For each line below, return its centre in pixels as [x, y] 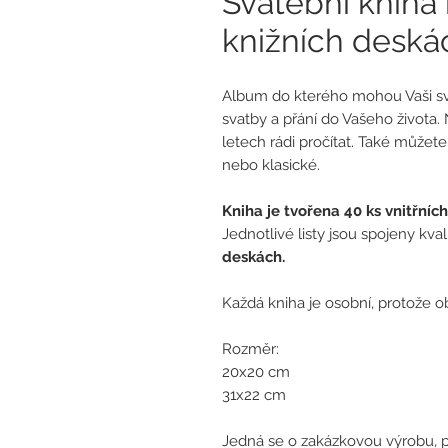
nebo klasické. [271, 165]
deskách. [253, 257]
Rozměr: [250, 349]
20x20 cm [256, 372]
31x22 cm [254, 395]
